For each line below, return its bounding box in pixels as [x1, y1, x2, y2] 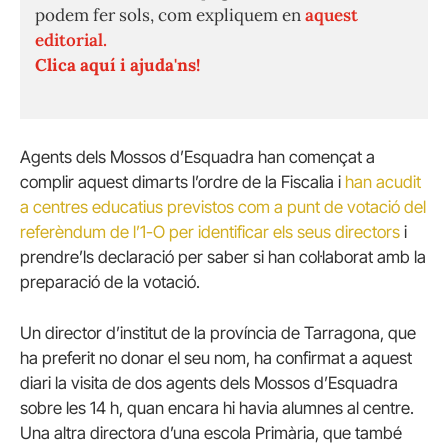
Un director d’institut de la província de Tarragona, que [20, 323, 416, 344]
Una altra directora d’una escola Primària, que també [20, 423, 402, 444]
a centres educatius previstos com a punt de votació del [20, 196, 426, 217]
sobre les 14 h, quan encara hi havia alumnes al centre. [20, 398, 414, 419]
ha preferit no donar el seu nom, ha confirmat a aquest [20, 348, 412, 369]
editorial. [35, 28, 107, 51]
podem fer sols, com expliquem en [35, 3, 305, 26]
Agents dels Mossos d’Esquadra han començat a [20, 146, 375, 167]
